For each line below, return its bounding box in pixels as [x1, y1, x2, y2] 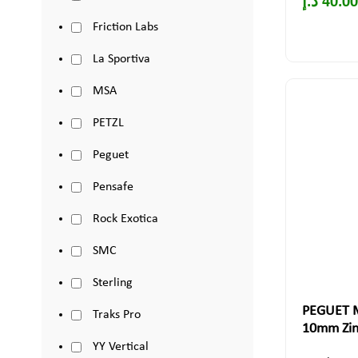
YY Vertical [92, 340, 149, 353]
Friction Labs [92, 21, 158, 34]
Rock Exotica [92, 213, 158, 225]
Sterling [92, 276, 133, 289]
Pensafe [92, 181, 133, 193]
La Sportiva [92, 53, 150, 66]
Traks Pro [92, 308, 141, 321]
